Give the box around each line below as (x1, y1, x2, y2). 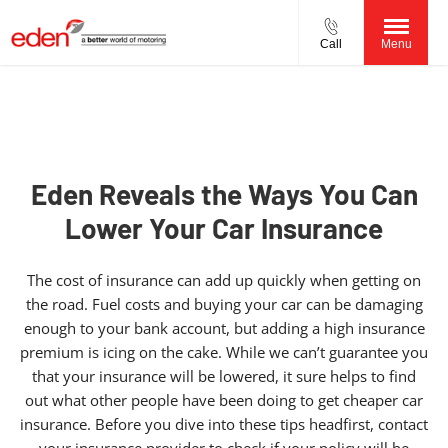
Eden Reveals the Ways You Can (30, 177, 418, 211)
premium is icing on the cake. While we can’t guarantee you (20, 342, 428, 363)
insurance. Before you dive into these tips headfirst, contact (20, 414, 428, 435)
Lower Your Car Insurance (65, 211, 383, 245)
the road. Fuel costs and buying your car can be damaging (25, 294, 423, 315)
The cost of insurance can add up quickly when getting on (27, 270, 421, 291)
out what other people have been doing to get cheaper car (25, 390, 423, 411)
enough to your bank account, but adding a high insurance (23, 318, 425, 339)
